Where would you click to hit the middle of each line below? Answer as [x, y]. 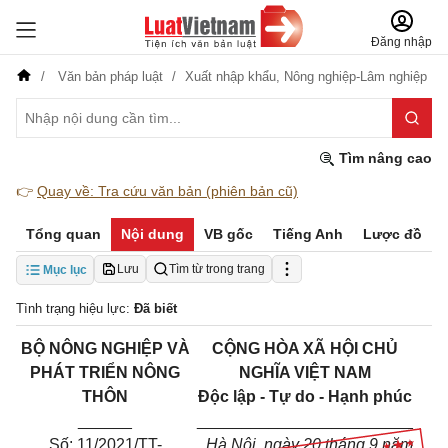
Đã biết [155, 308]
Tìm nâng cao [383, 158]
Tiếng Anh [308, 234]
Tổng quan [63, 234]
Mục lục [65, 270]
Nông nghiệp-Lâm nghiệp [355, 76]
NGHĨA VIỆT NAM [305, 372]
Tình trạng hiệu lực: [75, 308]
